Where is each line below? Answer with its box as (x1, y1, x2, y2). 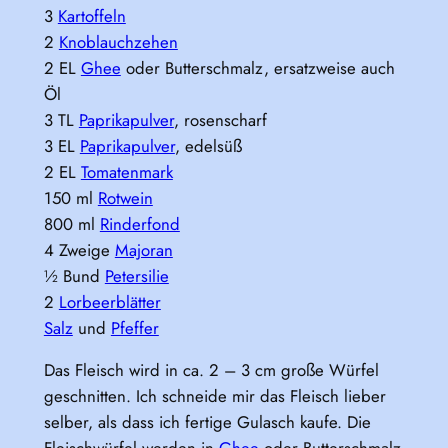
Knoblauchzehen (58, 29, 178, 54)
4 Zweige (43, 237, 115, 262)
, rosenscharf (173, 107, 267, 132)
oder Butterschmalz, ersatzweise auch (120, 55, 395, 80)
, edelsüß (174, 133, 242, 158)
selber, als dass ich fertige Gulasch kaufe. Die (43, 410, 371, 435)
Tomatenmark (80, 159, 173, 184)
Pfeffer (110, 315, 159, 340)
